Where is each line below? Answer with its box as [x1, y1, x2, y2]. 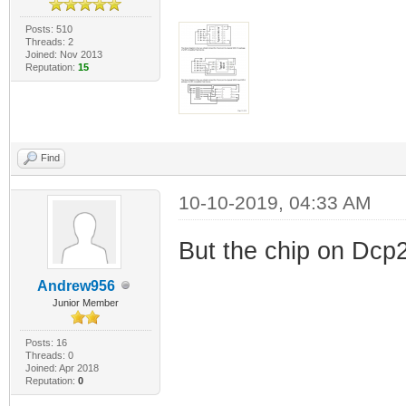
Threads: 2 [24, 35, 73, 47]
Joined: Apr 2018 [24, 362, 99, 373]
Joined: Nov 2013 [24, 48, 102, 60]
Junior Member [52, 296, 119, 308]
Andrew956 [37, 277, 116, 294]
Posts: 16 [24, 336, 67, 348]
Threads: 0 [24, 349, 73, 361]
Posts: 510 [24, 23, 72, 34]
